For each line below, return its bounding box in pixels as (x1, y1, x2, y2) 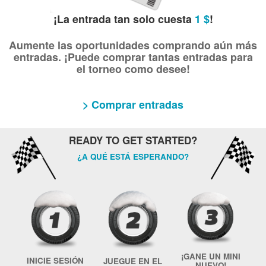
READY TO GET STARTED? (69, 132, 197, 147)
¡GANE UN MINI (180, 251, 240, 262)
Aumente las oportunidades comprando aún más (9, 37, 257, 53)
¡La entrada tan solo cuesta (53, 11, 195, 27)
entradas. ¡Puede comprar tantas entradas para (13, 49, 253, 65)
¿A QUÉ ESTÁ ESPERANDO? (77, 150, 189, 162)
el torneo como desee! (76, 61, 190, 77)
